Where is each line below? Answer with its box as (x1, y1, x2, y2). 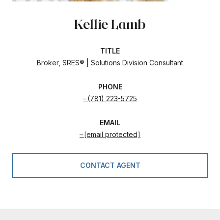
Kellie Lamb (74, 15, 146, 32)
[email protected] (84, 130, 140, 138)
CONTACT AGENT (80, 161, 140, 169)
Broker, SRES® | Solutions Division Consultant (37, 58, 183, 67)
